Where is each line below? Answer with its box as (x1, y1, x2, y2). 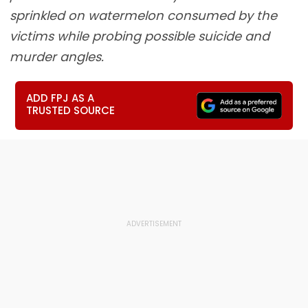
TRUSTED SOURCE (26, 103, 115, 118)
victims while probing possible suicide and (10, 27, 269, 45)
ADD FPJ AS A (26, 91, 95, 105)
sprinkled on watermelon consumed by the (10, 7, 277, 24)
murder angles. (10, 48, 104, 65)
